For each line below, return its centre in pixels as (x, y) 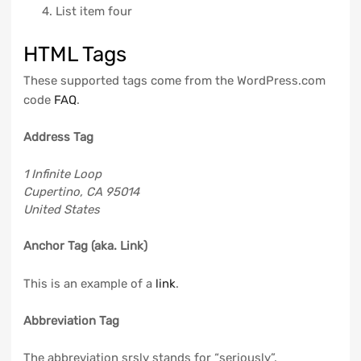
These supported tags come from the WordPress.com (174, 80)
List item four (93, 11)
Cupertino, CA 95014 (81, 191)
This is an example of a (89, 283)
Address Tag (58, 137)
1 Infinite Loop (62, 174)
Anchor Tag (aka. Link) (85, 246)
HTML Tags (75, 54)
